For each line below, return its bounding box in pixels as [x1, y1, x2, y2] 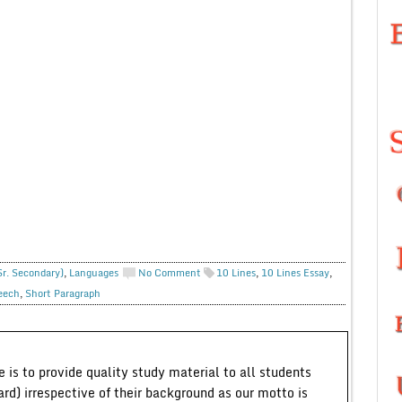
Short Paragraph [24, 284, 100, 301]
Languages [68, 264, 118, 281]
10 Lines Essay [260, 264, 329, 281]
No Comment [137, 264, 201, 281]
